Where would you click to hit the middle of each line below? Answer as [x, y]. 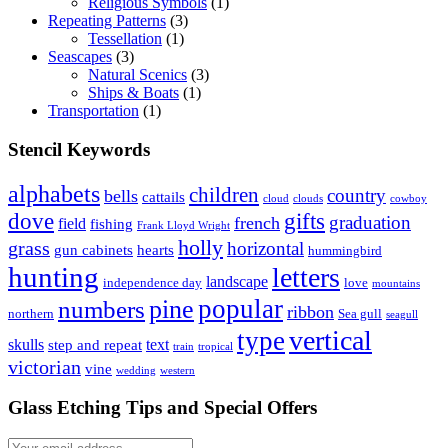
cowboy [408, 198]
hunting [53, 276]
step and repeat [95, 344]
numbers [101, 309]
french [257, 222]
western [177, 370]
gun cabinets [93, 249]
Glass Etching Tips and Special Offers [162, 408]
